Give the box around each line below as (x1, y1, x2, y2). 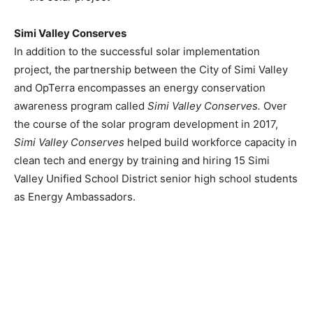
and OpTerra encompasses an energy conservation (14, 80, 265, 94)
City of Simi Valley (199, 62, 288, 76)
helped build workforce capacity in (124, 135, 297, 149)
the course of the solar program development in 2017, (14, 117, 278, 131)
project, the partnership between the (14, 62, 199, 76)
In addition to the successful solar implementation (14, 44, 260, 58)
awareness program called (14, 99, 147, 112)
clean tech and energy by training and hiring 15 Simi (14, 153, 270, 167)
